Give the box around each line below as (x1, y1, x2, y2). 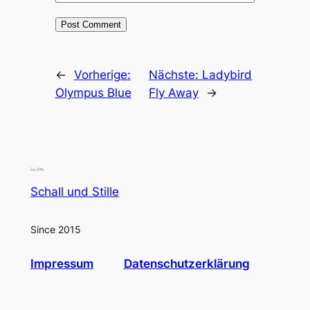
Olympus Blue (55, 85, 131, 100)
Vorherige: (73, 67, 131, 82)
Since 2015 (30, 223, 81, 235)
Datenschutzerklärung (123, 257, 250, 271)
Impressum (30, 257, 93, 271)
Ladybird (202, 67, 253, 82)
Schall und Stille (30, 184, 119, 199)
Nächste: (149, 67, 203, 82)
